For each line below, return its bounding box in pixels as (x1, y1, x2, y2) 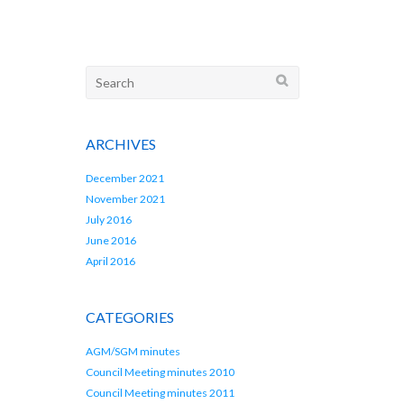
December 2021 (86, 171, 165, 186)
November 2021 (86, 192, 166, 207)
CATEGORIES (86, 308, 175, 326)
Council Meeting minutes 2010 (86, 365, 235, 380)
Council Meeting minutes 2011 (86, 386, 235, 400)
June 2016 (86, 234, 137, 248)
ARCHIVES (86, 135, 157, 153)
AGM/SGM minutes (86, 344, 181, 359)
